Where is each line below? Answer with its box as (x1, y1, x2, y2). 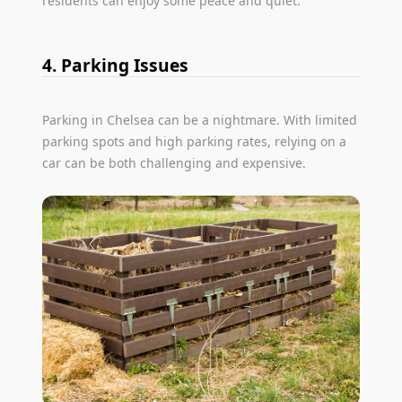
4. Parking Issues (42, 52, 189, 77)
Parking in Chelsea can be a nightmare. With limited (42, 110, 358, 128)
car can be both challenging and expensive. (42, 153, 307, 171)
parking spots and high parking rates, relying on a (42, 132, 347, 150)
